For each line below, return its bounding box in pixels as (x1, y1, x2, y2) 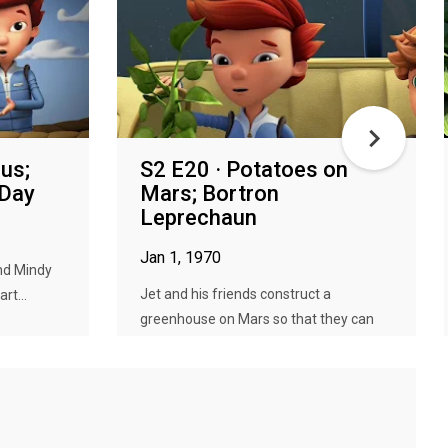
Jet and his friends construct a (140, 286, 331, 302)
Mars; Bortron (140, 181, 279, 206)
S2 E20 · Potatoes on (140, 157, 348, 182)
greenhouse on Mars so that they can (140, 311, 374, 327)
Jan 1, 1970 (140, 248, 221, 267)
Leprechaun (140, 205, 257, 230)
